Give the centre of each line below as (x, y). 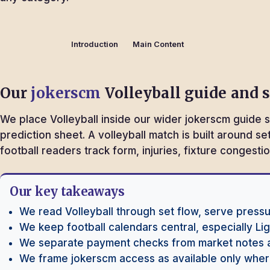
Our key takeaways (67, 191)
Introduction (95, 44)
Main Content (158, 44)
